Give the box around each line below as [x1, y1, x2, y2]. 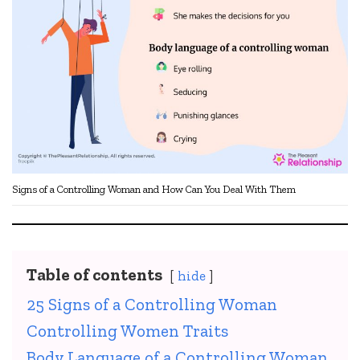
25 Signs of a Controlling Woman [27, 294, 277, 315]
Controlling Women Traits [27, 321, 228, 342]
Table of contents [27, 264, 162, 285]
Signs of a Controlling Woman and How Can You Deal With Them [12, 183, 296, 196]
